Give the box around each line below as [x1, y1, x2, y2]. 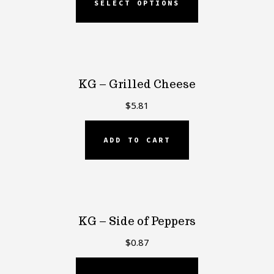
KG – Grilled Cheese [78, 76, 196, 91]
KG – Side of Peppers [78, 213, 196, 228]
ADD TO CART [103, 135, 171, 144]
